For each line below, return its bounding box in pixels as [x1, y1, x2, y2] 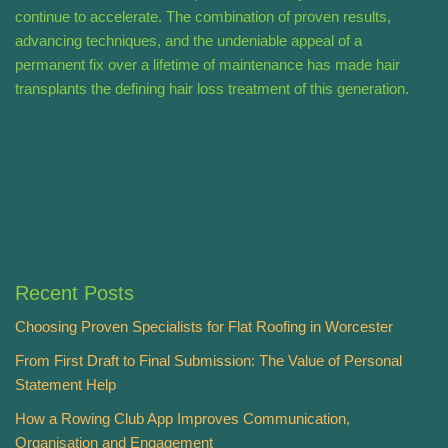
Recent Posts [15, 282, 134, 305]
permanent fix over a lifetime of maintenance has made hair [15, 56, 400, 74]
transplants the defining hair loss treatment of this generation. [15, 80, 409, 98]
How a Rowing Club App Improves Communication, [15, 410, 350, 428]
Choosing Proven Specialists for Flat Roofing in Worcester [15, 318, 393, 336]
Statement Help [15, 376, 116, 394]
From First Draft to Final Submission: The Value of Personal [15, 352, 402, 370]
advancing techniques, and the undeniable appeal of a [15, 32, 362, 50]
